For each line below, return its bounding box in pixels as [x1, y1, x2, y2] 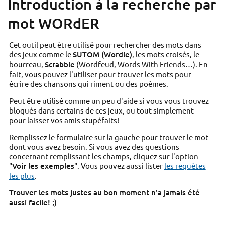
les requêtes [164, 160, 206, 170]
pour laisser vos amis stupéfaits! [9, 115, 119, 125]
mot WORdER [7, 13, 99, 32]
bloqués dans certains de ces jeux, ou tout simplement [9, 105, 194, 116]
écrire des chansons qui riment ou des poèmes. [9, 79, 168, 89]
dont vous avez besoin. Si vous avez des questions [9, 141, 179, 151]
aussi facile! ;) [9, 197, 57, 208]
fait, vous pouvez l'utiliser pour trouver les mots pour [9, 69, 191, 79]
